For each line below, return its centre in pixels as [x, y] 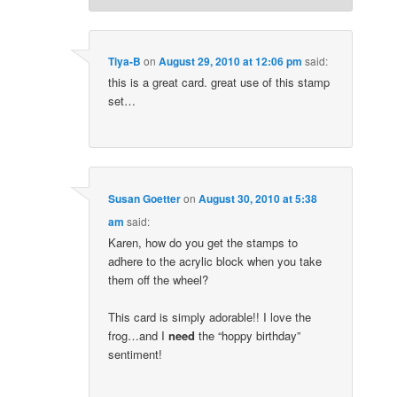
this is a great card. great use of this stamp [219, 82]
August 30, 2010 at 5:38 [258, 198]
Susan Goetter [145, 198]
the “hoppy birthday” [248, 335]
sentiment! [136, 354]
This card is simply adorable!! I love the [210, 316]
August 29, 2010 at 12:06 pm [231, 62]
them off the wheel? [159, 279]
